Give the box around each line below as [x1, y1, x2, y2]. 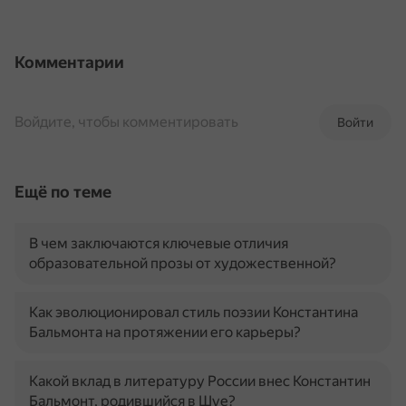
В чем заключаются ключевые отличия [29, 235, 288, 252]
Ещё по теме [14, 182, 111, 201]
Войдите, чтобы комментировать [14, 113, 238, 130]
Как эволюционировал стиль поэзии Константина [29, 304, 358, 321]
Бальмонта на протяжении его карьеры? [29, 324, 301, 341]
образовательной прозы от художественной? [29, 255, 336, 272]
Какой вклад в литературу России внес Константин [29, 372, 371, 390]
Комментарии [14, 53, 124, 72]
